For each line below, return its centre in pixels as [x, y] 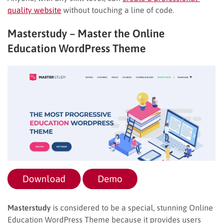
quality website [34, 10]
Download [44, 178]
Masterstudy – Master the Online [86, 33]
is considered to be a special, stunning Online [132, 207]
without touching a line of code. [118, 10]
